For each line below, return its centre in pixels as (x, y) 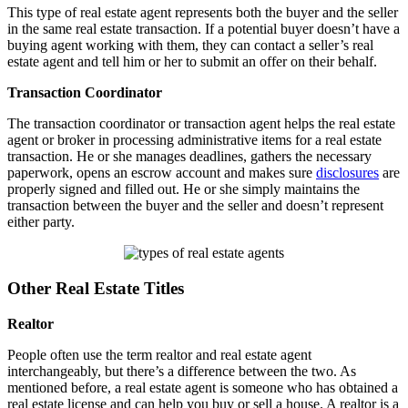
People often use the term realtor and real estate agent (159, 354)
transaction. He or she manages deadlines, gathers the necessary (189, 157)
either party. (41, 222)
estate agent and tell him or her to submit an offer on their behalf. (192, 62)
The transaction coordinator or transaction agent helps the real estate (201, 124)
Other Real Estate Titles (96, 288)
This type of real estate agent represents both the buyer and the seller (203, 13)
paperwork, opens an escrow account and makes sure (162, 173)
